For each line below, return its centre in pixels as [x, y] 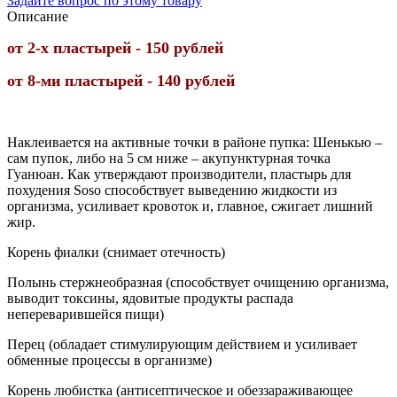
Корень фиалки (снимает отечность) [116, 253]
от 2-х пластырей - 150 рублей [115, 48]
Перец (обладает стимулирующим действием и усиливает [182, 345]
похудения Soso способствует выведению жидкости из [172, 191]
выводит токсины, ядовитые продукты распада [150, 299]
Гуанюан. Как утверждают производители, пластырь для [179, 175]
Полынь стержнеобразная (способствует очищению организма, [198, 283]
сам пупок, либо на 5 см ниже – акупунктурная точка [169, 159]
